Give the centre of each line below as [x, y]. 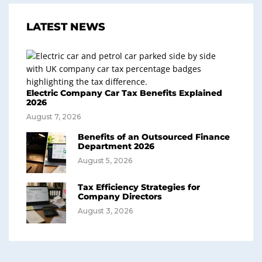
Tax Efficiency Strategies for [139, 187]
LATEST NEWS [66, 27]
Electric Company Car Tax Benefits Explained [124, 93]
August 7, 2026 [54, 117]
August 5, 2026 [105, 161]
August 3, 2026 [105, 211]
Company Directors [120, 196]
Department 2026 [116, 146]
